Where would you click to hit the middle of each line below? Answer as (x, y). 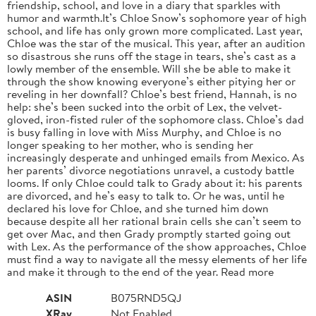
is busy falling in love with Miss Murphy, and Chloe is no (144, 132)
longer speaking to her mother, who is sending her (130, 144)
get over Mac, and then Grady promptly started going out (149, 233)
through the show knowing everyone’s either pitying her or (151, 81)
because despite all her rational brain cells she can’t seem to (154, 220)
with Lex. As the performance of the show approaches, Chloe (157, 246)
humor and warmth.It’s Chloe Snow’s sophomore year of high (157, 17)
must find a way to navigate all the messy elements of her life (157, 259)
